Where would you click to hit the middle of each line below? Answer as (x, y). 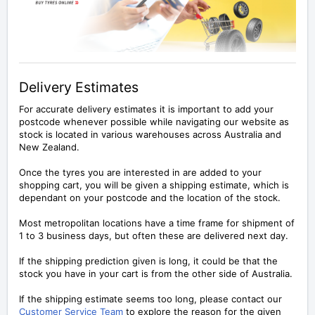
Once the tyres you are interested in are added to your (140, 173)
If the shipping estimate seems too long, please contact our (150, 299)
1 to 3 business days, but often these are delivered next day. (154, 236)
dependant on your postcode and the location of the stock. (150, 198)
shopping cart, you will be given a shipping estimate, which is (154, 185)
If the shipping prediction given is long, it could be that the (148, 261)
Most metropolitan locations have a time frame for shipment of (157, 223)
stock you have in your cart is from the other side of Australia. (156, 274)
